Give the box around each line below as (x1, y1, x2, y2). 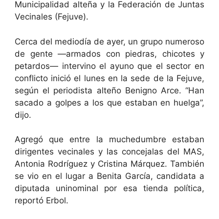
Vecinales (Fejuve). (15, 12, 88, 22)
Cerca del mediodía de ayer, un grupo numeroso (15, 36, 204, 46)
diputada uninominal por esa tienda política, (15, 183, 204, 194)
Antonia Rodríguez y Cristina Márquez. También (15, 159, 204, 169)
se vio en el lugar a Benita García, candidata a (15, 171, 204, 181)
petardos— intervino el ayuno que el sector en (15, 61, 204, 71)
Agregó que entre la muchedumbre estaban (15, 134, 204, 145)
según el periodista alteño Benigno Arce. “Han (15, 85, 204, 95)
